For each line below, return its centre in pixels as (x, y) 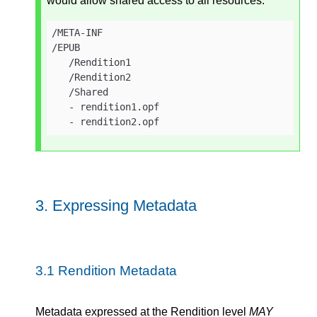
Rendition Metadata (117, 270)
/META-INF (77, 33)
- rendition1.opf (106, 107)
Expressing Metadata (125, 206)
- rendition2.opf (106, 122)
